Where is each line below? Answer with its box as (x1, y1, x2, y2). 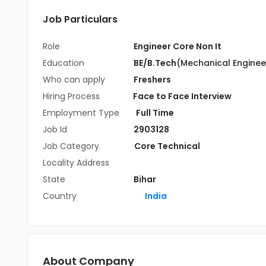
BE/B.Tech (134, 57, 176, 69)
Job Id (43, 123, 67, 135)
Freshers (134, 74, 171, 85)
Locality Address (43, 157, 109, 169)
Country (43, 190, 77, 202)
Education (43, 57, 87, 69)
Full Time (136, 107, 174, 119)
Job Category (43, 140, 102, 152)
